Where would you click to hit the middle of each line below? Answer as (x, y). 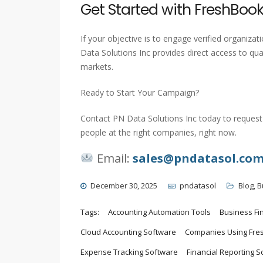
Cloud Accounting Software (128, 232)
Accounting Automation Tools (159, 212)
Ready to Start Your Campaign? (140, 93)
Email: (113, 159)
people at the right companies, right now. (159, 133)
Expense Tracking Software (129, 252)
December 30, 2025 (124, 186)
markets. (97, 67)
